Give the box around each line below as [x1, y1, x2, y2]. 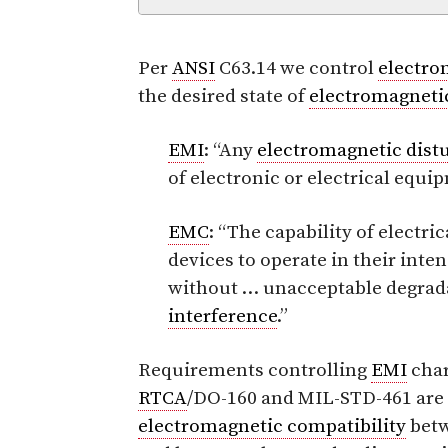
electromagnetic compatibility [138, 414, 406, 438]
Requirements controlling [138, 358, 371, 382]
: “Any [204, 138, 257, 162]
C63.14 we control [215, 56, 378, 80]
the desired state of [138, 84, 309, 108]
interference [168, 304, 277, 328]
